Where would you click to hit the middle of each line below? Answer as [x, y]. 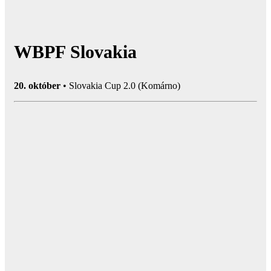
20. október [37, 85]
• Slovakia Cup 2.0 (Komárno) [120, 85]
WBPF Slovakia [75, 51]
